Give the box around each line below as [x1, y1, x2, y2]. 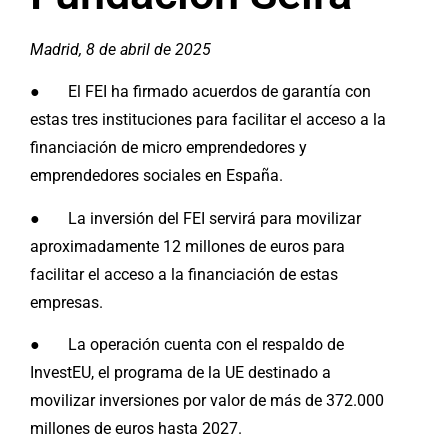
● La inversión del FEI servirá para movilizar [30, 208, 361, 228]
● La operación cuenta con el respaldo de [30, 335, 344, 355]
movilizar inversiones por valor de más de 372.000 [30, 391, 384, 411]
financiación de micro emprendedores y [30, 138, 307, 158]
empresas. [30, 292, 103, 312]
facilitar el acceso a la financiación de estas [30, 264, 338, 284]
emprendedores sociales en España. [30, 166, 283, 186]
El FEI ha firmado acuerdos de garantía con [68, 82, 371, 102]
